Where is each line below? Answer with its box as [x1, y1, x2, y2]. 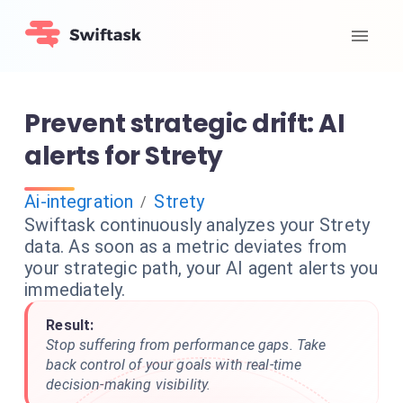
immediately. [24, 279, 126, 300]
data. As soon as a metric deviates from [24, 236, 348, 257]
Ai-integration [24, 191, 134, 212]
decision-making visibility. [46, 376, 211, 393]
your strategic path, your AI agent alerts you [24, 257, 379, 279]
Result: [46, 317, 94, 334]
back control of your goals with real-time [46, 356, 302, 373]
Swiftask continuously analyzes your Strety [24, 214, 371, 236]
